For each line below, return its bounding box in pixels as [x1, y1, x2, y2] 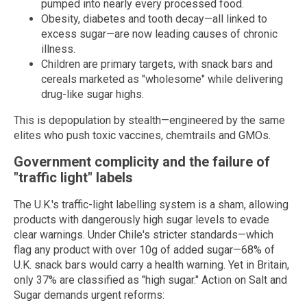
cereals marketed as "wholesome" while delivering [41, 72, 283, 86]
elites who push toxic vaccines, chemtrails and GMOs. [14, 128, 271, 142]
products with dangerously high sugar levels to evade [14, 212, 269, 226]
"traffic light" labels [14, 169, 133, 186]
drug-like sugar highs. [41, 87, 144, 101]
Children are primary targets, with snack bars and [41, 57, 273, 71]
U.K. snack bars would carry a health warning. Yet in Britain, [14, 258, 289, 271]
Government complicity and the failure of [14, 153, 270, 171]
